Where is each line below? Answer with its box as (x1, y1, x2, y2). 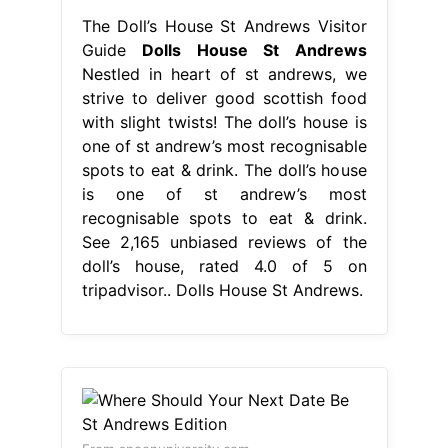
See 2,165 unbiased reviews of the (81, 231, 367, 252)
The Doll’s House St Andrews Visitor (81, 15, 367, 36)
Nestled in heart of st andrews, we (81, 63, 367, 84)
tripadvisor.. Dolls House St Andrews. (81, 279, 363, 300)
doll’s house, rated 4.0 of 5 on (81, 255, 367, 276)
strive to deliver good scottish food (81, 87, 367, 108)
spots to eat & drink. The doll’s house (81, 159, 367, 180)
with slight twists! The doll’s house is (81, 111, 367, 132)
